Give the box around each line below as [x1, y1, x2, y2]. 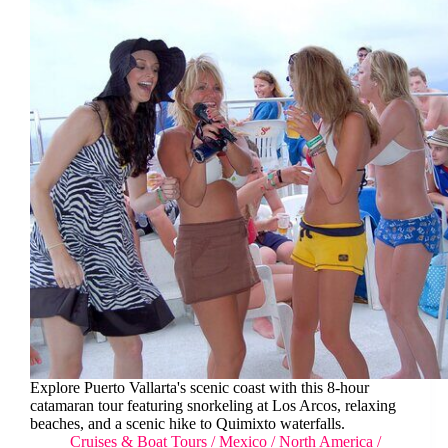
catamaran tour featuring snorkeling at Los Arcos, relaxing [30, 396, 396, 414]
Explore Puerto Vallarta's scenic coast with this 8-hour [30, 378, 369, 396]
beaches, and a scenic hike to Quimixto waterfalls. [30, 414, 345, 432]
